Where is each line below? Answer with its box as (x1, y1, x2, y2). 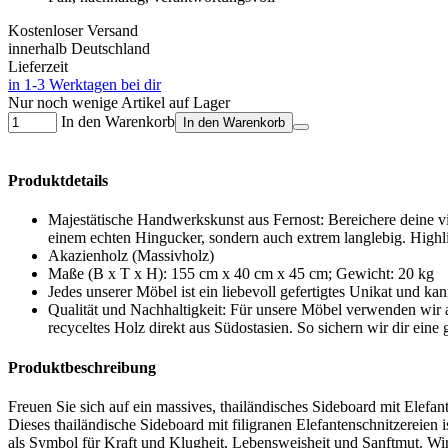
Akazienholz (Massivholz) (48, 247, 214, 265)
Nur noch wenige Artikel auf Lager (8, 93, 230, 111)
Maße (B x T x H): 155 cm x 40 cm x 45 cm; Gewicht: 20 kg (48, 265, 434, 283)
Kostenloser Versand (8, 21, 138, 39)
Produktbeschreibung (8, 358, 156, 376)
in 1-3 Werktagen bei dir (8, 75, 161, 93)
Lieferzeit (8, 57, 68, 75)
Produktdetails (8, 172, 108, 190)
